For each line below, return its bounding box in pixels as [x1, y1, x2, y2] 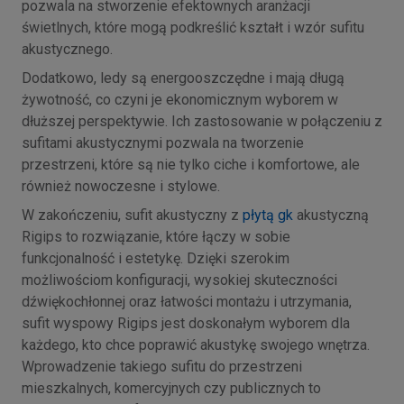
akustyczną [293, 206, 369, 224]
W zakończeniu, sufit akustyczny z [22, 206, 239, 224]
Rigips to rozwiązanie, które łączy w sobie [22, 227, 290, 245]
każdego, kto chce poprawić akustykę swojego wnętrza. [22, 335, 370, 353]
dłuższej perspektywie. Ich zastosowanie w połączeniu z [22, 112, 382, 130]
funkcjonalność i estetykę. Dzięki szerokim [22, 249, 289, 267]
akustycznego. [22, 40, 113, 58]
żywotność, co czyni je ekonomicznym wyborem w [22, 90, 338, 108]
